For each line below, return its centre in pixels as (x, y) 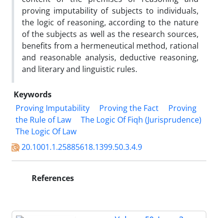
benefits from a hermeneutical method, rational (110, 45)
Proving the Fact (129, 108)
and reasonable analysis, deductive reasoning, (110, 57)
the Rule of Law (43, 119)
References (52, 178)
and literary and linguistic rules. (80, 69)
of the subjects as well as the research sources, (110, 34)
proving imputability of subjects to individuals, (110, 10)
